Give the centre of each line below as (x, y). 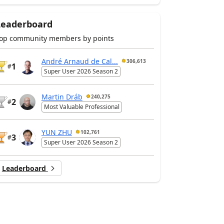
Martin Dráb (62, 96)
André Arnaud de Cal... (79, 61)
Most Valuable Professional (81, 107)
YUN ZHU (56, 132)
